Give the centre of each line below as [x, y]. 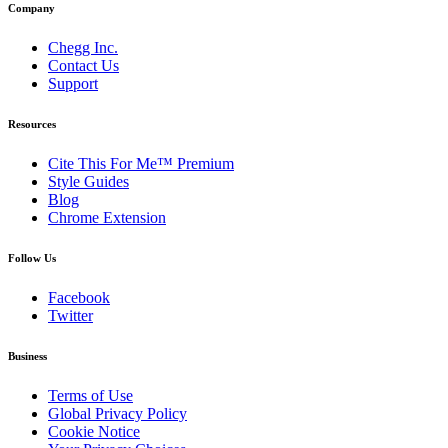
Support [73, 83]
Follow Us [32, 257]
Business [27, 355]
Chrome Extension [107, 217]
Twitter [70, 315]
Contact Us [83, 65]
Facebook [79, 297]
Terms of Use [90, 395]
